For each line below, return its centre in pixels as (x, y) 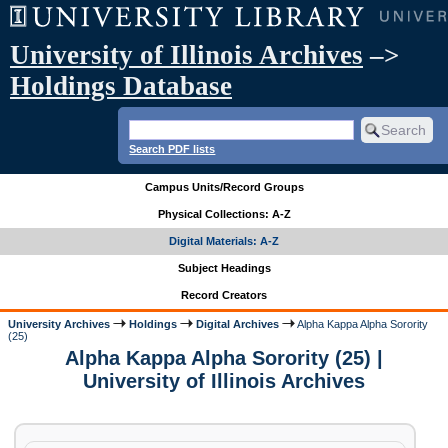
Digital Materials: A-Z (224, 241)
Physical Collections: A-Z (224, 214)
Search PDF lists (172, 148)
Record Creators (224, 295)
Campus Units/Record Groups (224, 187)
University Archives (59, 323)
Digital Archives (238, 323)
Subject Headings (224, 268)
